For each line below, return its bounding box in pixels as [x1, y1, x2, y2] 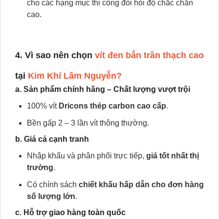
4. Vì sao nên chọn [15, 50, 95, 60]
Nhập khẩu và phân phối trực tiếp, [27, 152, 146, 160]
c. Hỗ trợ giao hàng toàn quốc [15, 208, 126, 217]
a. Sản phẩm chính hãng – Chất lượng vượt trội [15, 85, 190, 93]
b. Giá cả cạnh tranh [15, 135, 89, 143]
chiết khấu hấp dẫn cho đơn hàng [79, 180, 204, 189]
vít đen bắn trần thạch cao [95, 50, 204, 60]
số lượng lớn [27, 192, 75, 200]
